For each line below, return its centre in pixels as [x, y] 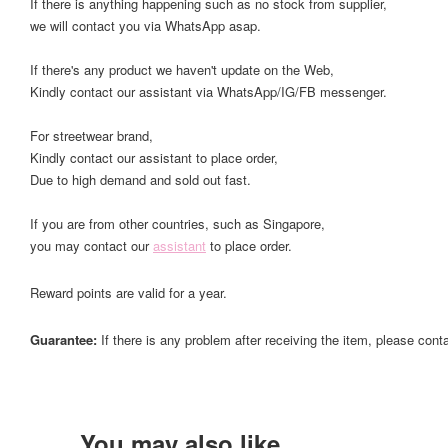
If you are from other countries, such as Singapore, [177, 223]
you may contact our [91, 245]
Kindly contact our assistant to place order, [154, 157]
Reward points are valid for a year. [128, 292]
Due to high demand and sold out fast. [140, 179]
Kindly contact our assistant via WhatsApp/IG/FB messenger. [208, 91]
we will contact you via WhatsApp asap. [145, 25]
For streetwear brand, [91, 135]
